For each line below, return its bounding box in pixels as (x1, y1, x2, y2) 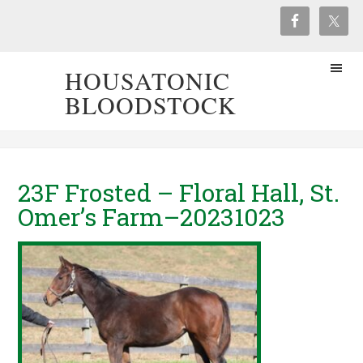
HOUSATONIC (65, 64, 230, 96)
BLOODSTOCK (65, 88, 237, 121)
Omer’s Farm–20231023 (18, 201, 286, 233)
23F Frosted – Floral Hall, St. (18, 177, 340, 208)
